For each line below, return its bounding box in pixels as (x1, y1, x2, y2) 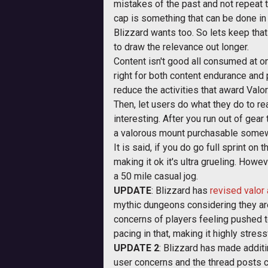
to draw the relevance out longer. (114, 41, 249, 53)
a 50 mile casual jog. (114, 170, 198, 182)
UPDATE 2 (114, 242, 159, 254)
